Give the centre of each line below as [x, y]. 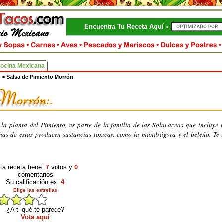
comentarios [35, 175]
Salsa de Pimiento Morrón [40, 77]
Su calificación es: [33, 182]
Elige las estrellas [35, 190]
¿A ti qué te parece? [35, 209]
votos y [62, 167]
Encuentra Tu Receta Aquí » [128, 27]
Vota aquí [35, 217]
